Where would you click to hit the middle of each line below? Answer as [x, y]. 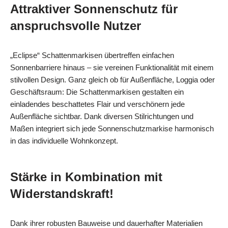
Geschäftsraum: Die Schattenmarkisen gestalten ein [97, 92]
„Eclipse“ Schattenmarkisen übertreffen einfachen [92, 55]
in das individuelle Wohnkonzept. [64, 140]
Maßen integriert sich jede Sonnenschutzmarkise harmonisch [112, 128]
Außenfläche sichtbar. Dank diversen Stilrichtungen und [102, 116]
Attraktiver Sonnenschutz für [94, 9]
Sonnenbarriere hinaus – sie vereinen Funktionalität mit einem [112, 67]
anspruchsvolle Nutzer [76, 25]
